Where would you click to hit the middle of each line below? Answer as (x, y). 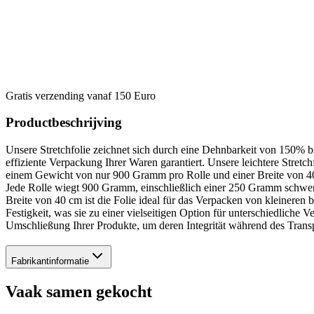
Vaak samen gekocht (79, 291)
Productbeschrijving (64, 123)
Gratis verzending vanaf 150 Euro (81, 95)
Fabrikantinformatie (50, 261)
